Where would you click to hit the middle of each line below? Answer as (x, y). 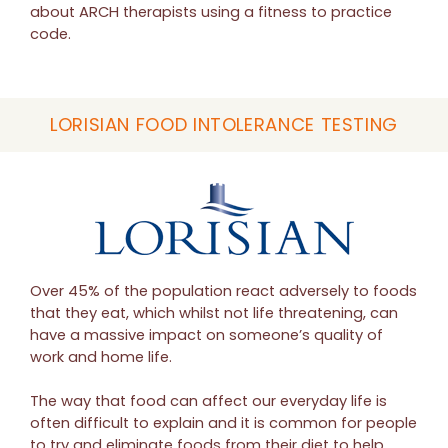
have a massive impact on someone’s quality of (206, 335)
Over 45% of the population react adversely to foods (223, 291)
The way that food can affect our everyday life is (208, 401)
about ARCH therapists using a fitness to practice (211, 12)
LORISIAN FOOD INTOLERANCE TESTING (224, 125)
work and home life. (101, 357)
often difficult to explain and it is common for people (223, 423)
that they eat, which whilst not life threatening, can (214, 313)
